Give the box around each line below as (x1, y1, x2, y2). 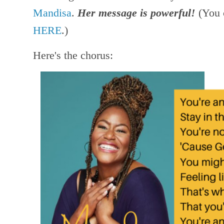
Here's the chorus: (33, 49, 116, 62)
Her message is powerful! (77, 6, 195, 19)
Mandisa (33, 6, 71, 19)
